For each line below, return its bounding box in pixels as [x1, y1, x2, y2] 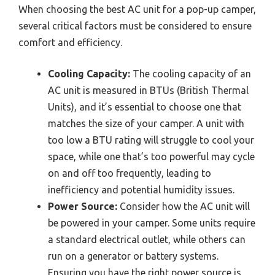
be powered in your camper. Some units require [48, 217, 255, 228]
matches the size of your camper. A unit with [48, 117, 244, 129]
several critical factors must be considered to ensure [18, 20, 252, 31]
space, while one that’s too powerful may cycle [48, 150, 255, 162]
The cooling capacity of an [130, 68, 251, 79]
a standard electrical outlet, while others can [48, 233, 246, 245]
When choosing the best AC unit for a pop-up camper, [18, 3, 256, 15]
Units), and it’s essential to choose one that [48, 101, 241, 112]
